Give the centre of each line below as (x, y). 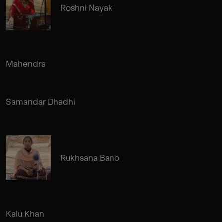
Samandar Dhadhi (41, 101)
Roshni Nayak (86, 8)
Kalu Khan (25, 213)
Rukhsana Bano (90, 157)
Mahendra (26, 64)
